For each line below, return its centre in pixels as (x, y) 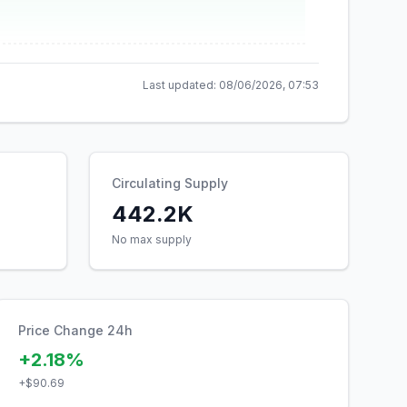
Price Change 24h (75, 330)
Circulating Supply (170, 183)
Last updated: (181, 85)
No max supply (152, 239)
